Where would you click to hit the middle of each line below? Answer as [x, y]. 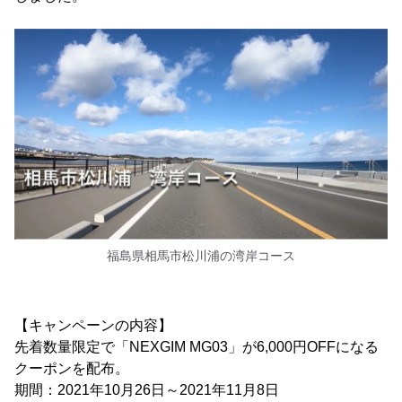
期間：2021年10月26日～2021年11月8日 [147, 389]
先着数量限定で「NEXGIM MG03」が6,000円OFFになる [197, 346]
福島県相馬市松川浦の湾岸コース [201, 255]
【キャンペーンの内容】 [93, 325]
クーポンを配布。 [72, 368]
